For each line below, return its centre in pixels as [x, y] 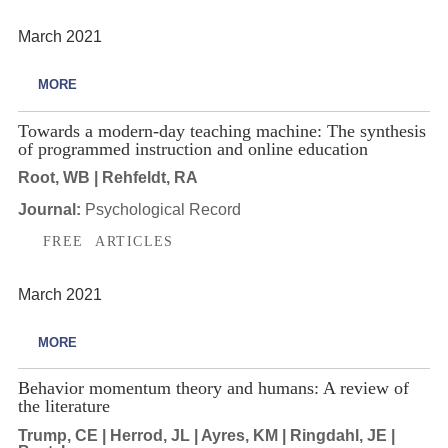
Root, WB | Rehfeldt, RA [107, 178]
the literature [63, 406]
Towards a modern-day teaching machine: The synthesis [221, 130]
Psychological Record [162, 210]
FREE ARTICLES [108, 241]
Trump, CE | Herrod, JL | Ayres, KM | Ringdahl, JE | [206, 435]
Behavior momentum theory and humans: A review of [213, 388]
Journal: [51, 210]
